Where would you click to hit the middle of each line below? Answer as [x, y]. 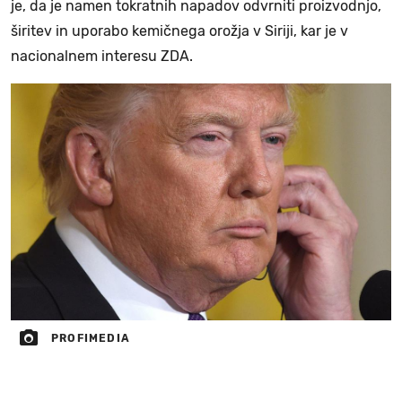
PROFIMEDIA [91, 339]
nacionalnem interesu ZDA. [102, 56]
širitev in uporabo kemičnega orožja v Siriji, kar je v [179, 31]
